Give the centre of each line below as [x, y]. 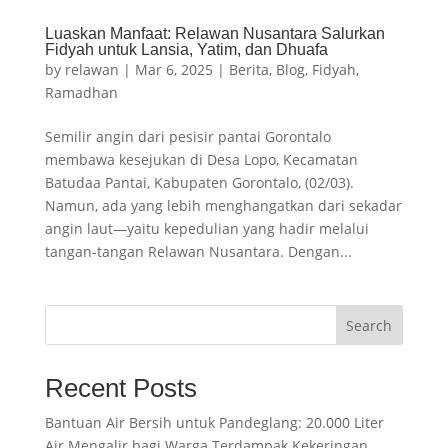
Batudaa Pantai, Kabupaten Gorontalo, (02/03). [199, 183]
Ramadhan [81, 93]
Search [369, 325]
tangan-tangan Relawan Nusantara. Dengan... [198, 252]
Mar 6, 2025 [173, 70]
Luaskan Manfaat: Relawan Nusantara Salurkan [214, 34]
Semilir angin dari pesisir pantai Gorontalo [187, 137]
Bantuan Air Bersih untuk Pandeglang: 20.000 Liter [214, 423]
